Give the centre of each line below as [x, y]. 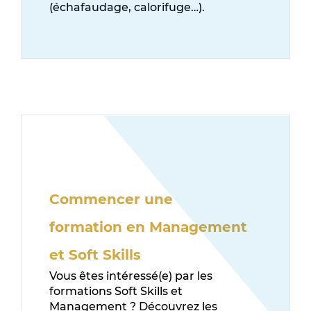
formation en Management [148, 227]
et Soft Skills [95, 254]
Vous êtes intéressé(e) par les [131, 276]
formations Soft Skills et [116, 291]
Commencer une [111, 199]
